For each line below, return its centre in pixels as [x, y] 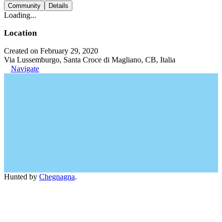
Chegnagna [57, 177]
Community [24, 6]
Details [58, 6]
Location [20, 33]
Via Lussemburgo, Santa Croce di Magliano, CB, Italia [90, 60]
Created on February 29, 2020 [51, 51]
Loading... [20, 15]
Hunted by [22, 177]
